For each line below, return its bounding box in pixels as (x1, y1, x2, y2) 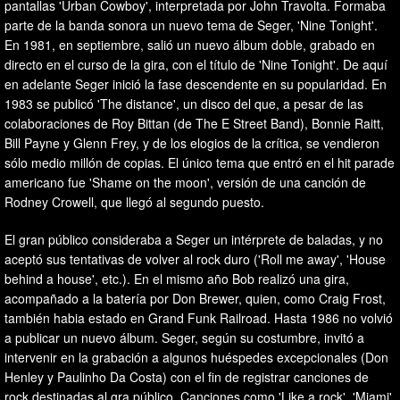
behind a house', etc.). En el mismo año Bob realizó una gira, (4, 269, 349, 287)
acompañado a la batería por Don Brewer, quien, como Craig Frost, (4, 288, 386, 307)
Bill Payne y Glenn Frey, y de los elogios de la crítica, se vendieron (4, 133, 379, 152)
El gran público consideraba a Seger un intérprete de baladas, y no (4, 229, 383, 248)
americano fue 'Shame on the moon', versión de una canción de (4, 172, 366, 191)
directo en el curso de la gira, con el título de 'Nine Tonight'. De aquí (4, 54, 387, 73)
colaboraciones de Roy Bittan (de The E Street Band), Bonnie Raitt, (4, 113, 384, 132)
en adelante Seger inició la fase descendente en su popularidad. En (4, 74, 387, 93)
